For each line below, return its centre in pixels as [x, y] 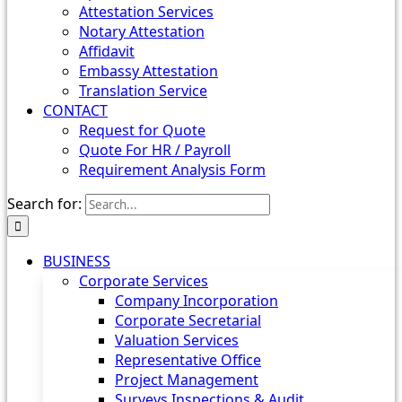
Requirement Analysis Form [172, 170]
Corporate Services [144, 281]
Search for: [44, 204]
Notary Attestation [142, 31]
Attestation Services [146, 12]
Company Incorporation [197, 301]
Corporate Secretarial [188, 320]
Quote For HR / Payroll [155, 150]
